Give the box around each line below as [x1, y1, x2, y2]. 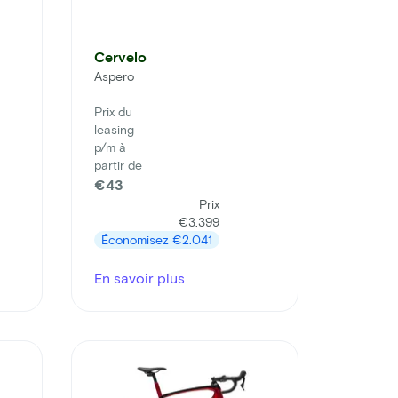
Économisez [101, 232, 172, 248]
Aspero [94, 68, 134, 84]
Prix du [94, 104, 132, 120]
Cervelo [94, 48, 147, 66]
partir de [94, 157, 142, 173]
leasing [94, 122, 134, 138]
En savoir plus [94, 269, 185, 287]
